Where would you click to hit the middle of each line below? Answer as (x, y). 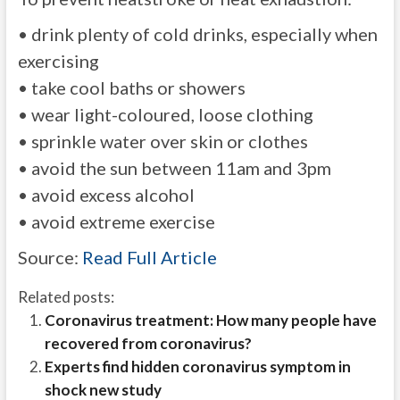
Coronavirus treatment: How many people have (210, 320)
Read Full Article (149, 257)
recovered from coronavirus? (148, 343)
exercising (58, 61)
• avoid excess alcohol (106, 195)
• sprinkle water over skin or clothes (162, 141)
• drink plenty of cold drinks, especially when (197, 34)
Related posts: (66, 297)
